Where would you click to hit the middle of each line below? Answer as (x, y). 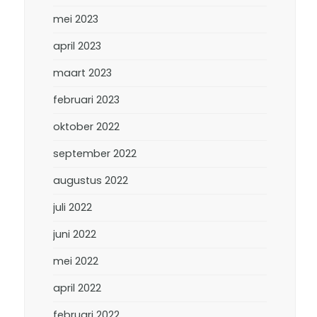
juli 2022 (73, 207)
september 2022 (95, 154)
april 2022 (77, 288)
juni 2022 (75, 234)
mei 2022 (76, 261)
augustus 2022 (91, 180)
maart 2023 (83, 73)
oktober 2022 (87, 127)
